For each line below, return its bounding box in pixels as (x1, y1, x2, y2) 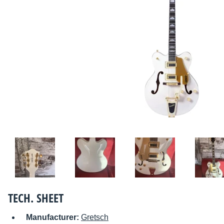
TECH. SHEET (8, 189, 63, 206)
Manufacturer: (26, 213, 81, 222)
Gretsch (81, 213, 108, 222)
